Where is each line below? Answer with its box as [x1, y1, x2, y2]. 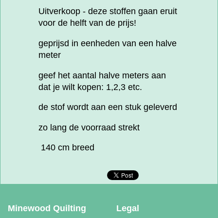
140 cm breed [38, 143, 94, 153]
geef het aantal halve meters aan [38, 70, 166, 80]
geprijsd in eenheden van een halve [38, 38, 177, 49]
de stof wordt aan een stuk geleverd [38, 102, 177, 112]
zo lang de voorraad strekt [38, 122, 140, 132]
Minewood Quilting [8, 203, 86, 214]
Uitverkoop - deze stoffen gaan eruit [38, 6, 177, 17]
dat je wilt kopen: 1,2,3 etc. [38, 82, 142, 92]
